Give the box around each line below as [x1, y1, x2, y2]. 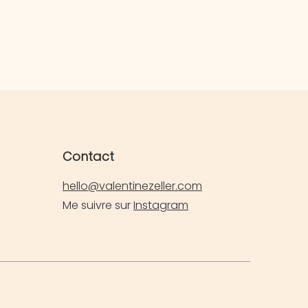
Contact [63, 148, 114, 166]
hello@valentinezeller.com [63, 178, 202, 195]
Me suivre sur [63, 197, 133, 214]
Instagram [133, 197, 188, 214]
